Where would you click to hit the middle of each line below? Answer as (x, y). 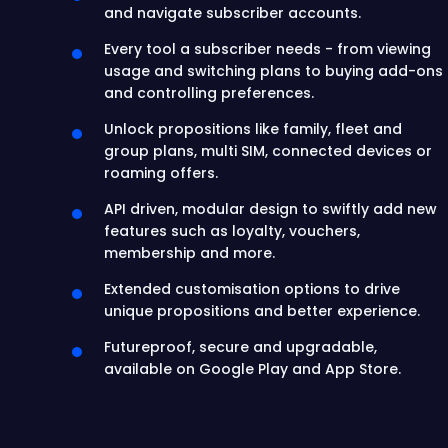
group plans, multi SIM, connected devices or (268, 151)
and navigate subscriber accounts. (232, 13)
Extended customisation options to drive (252, 289)
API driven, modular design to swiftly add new (270, 209)
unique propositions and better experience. (262, 311)
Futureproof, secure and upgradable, (240, 347)
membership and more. (189, 253)
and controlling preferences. (209, 93)
